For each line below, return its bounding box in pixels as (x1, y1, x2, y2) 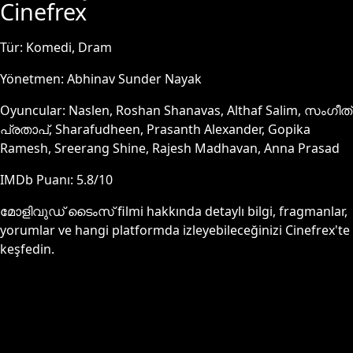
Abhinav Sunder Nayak (67, 70, 202, 87)
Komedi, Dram (26, 39, 112, 56)
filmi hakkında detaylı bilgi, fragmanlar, (114, 203, 347, 220)
